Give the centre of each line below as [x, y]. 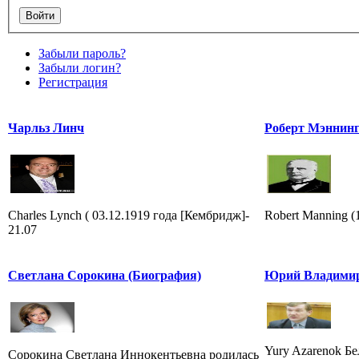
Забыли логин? [80, 67]
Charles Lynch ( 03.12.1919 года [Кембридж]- [129, 215]
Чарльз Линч [46, 127]
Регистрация [73, 82]
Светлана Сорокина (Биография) [105, 275]
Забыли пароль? [82, 53]
